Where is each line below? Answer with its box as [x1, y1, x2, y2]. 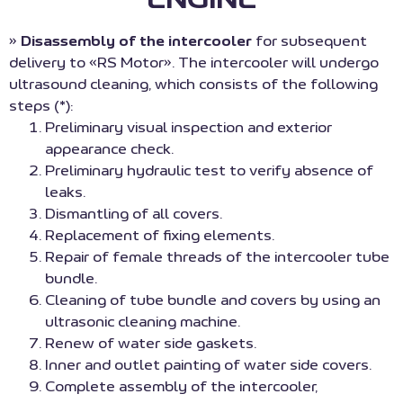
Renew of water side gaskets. [45, 336, 256, 352]
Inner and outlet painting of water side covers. [45, 358, 372, 373]
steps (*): [9, 99, 73, 114]
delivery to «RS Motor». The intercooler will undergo [9, 56, 379, 71]
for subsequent [252, 34, 367, 49]
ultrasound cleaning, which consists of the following [9, 77, 378, 93]
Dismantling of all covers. [45, 207, 222, 222]
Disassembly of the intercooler [21, 34, 252, 49]
